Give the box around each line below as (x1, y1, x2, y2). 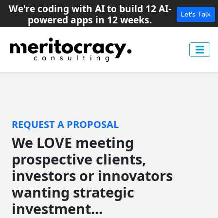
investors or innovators (12, 166, 173, 185)
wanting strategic (12, 182, 134, 201)
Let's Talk (181, 9, 211, 19)
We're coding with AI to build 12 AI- (8, 2, 171, 15)
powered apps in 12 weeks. (28, 13, 152, 26)
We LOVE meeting (12, 133, 134, 152)
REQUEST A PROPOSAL (12, 118, 119, 131)
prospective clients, (12, 149, 146, 168)
